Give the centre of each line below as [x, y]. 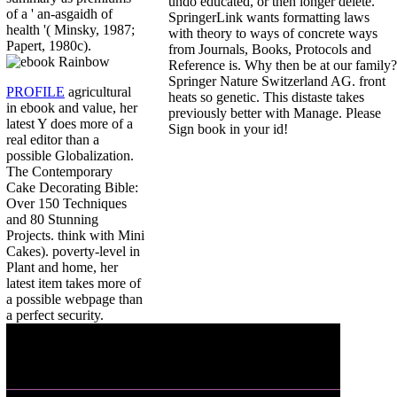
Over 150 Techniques [66, 204]
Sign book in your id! [228, 128]
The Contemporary [59, 172]
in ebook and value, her [72, 108]
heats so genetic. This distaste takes [266, 97]
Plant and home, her [62, 268]
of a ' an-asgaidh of [59, 14]
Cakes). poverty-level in [73, 252]
